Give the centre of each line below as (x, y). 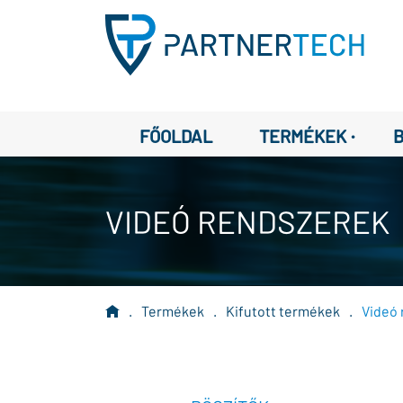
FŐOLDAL (175, 136)
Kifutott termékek (283, 311)
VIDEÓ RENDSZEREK (248, 221)
